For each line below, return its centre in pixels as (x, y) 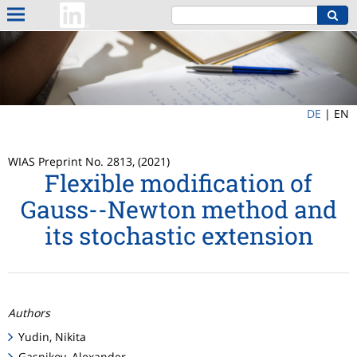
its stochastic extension (178, 236)
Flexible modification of (178, 183)
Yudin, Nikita (53, 337)
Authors (29, 313)
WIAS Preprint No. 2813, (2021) (89, 162)
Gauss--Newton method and (178, 210)
